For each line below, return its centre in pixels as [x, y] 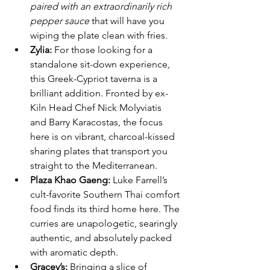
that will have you [128, 20]
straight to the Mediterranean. [94, 165]
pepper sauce [60, 20]
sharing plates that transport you [100, 151]
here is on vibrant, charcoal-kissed [104, 136]
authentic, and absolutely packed [102, 237]
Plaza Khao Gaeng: [70, 180]
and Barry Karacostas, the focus [98, 122]
